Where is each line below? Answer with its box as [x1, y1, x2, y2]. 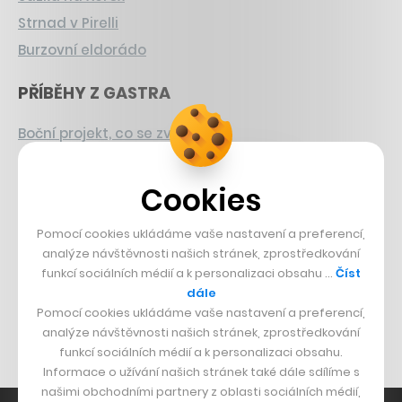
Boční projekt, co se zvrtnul [18, 124, 205, 144]
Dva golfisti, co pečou [18, 178, 170, 197]
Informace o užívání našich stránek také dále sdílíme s [42, 363, 360, 380]
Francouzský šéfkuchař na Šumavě [18, 151, 265, 170]
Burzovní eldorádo [18, 40, 146, 60]
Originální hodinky [18, 288, 145, 308]
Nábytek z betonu [18, 315, 143, 335]
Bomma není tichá [18, 261, 149, 281]
